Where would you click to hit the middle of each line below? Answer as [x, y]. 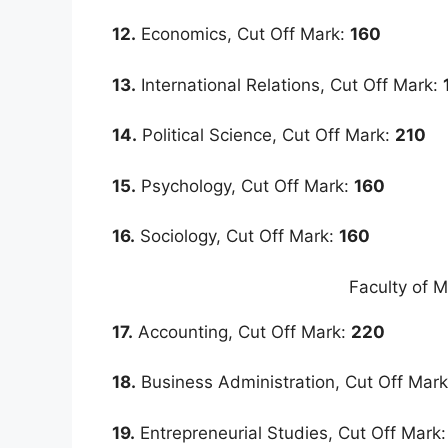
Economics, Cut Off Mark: [243, 34]
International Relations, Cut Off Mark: [289, 84]
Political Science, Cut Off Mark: [266, 135]
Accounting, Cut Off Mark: [242, 331]
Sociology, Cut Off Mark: [237, 236]
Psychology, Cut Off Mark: [245, 185]
